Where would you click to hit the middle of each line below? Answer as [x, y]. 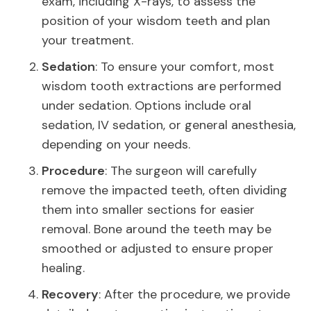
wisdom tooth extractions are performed [161, 86]
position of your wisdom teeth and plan [156, 21]
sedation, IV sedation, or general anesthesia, [169, 125]
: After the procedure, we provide [194, 295]
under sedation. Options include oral [146, 106]
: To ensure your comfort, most [185, 67]
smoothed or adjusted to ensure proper [158, 249]
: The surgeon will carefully [181, 171]
